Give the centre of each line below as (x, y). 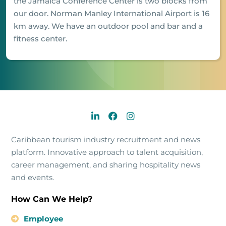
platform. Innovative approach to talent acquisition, (107, 152)
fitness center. (40, 38)
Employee (42, 218)
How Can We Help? (52, 199)
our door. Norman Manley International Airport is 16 (111, 13)
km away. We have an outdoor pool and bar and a (108, 26)
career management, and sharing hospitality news (106, 164)
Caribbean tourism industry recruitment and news (106, 139)
